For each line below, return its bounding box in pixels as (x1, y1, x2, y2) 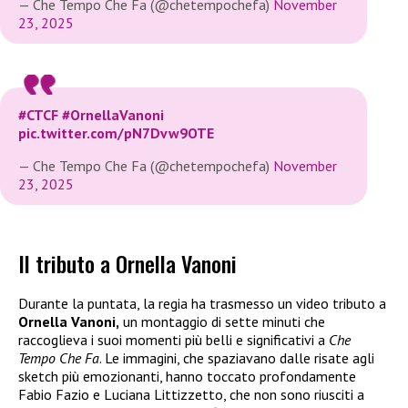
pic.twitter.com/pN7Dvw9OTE (18, 123, 214, 142)
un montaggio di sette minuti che (119, 311, 325, 331)
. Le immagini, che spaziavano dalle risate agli (99, 348, 374, 367)
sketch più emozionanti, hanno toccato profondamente (18, 366, 356, 385)
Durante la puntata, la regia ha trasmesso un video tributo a (18, 293, 386, 312)
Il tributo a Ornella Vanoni (18, 246, 237, 280)
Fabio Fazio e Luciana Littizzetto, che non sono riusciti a (18, 384, 364, 403)
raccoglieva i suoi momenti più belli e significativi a (18, 330, 329, 349)
